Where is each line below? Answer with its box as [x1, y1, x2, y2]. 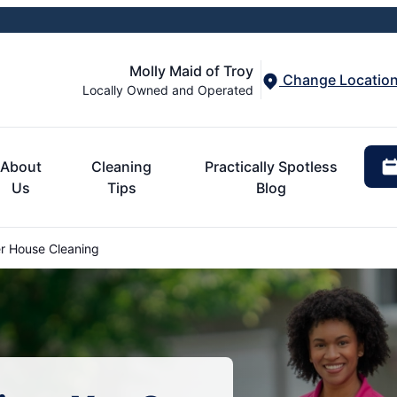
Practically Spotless [205, 157, 339, 175]
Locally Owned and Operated [82, 82, 253, 97]
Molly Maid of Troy [129, 61, 253, 80]
